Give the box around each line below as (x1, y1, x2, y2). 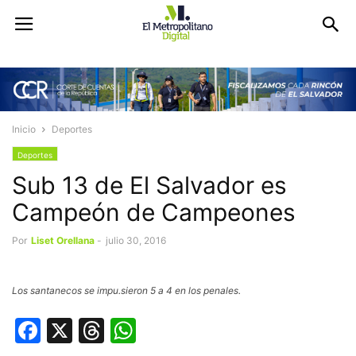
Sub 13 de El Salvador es (12, 171, 287, 200)
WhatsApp (136, 315, 261, 346)
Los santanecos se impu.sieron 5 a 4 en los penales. (12, 284, 241, 297)
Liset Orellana (31, 234, 95, 247)
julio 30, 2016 (106, 234, 166, 247)
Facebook (41, 315, 159, 346)
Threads (104, 315, 203, 346)
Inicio (12, 123, 36, 136)
